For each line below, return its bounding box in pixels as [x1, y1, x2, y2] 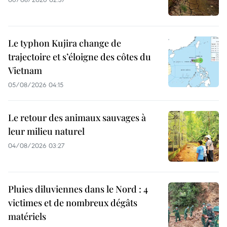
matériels [8, 210, 46, 223]
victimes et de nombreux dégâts [8, 197, 137, 209]
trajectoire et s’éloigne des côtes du [8, 51, 151, 63]
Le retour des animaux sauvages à [8, 111, 146, 124]
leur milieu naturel [8, 125, 85, 138]
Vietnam [8, 64, 42, 77]
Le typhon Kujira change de [8, 37, 121, 50]
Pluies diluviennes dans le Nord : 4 [8, 183, 148, 196]
